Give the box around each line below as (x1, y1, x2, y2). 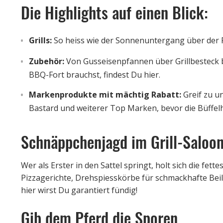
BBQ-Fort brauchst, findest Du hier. (29, 69, 160, 80)
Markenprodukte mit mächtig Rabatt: (29, 89, 183, 100)
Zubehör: (29, 55, 66, 67)
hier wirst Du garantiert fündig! (21, 184, 137, 196)
